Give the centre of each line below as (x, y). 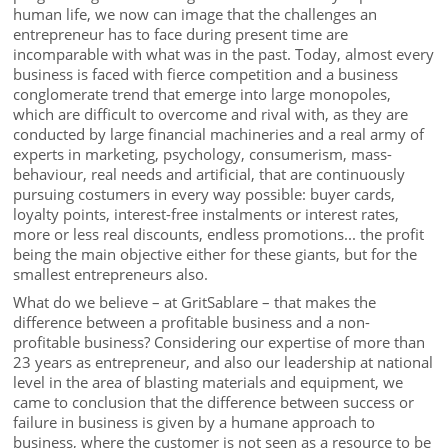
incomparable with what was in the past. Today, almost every (224, 54)
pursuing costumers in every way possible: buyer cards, (204, 194)
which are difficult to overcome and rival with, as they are (211, 114)
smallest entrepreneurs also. (111, 274)
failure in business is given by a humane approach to (194, 421)
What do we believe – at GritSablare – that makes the (195, 301)
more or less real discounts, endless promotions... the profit (219, 234)
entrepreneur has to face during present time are (181, 34)
